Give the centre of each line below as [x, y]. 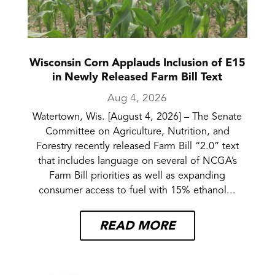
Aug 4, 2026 [137, 98]
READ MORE [137, 226]
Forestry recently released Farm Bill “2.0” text [137, 146]
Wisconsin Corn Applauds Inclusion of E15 [137, 63]
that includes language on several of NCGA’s [137, 161]
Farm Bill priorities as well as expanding [137, 176]
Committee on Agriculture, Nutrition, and [137, 132]
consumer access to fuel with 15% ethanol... [137, 191]
